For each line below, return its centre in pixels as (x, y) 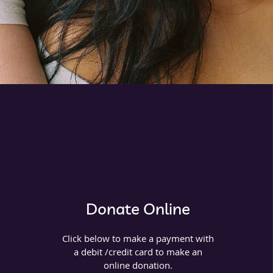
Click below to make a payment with (138, 238)
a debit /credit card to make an (138, 252)
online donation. (138, 265)
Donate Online (138, 209)
